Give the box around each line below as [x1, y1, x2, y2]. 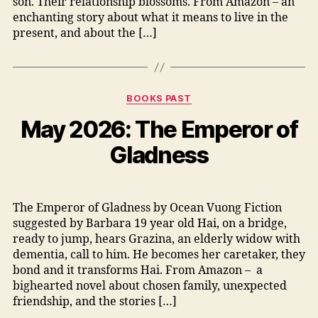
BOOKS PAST [126, 93, 192, 104]
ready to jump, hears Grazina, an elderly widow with [12, 232, 300, 247]
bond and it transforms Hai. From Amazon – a [12, 263, 263, 278]
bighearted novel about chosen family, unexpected [12, 279, 287, 294]
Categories [158, 89, 214, 104]
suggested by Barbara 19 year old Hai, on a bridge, [12, 216, 287, 231]
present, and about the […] [12, 26, 157, 41]
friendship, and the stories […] [12, 295, 177, 309]
